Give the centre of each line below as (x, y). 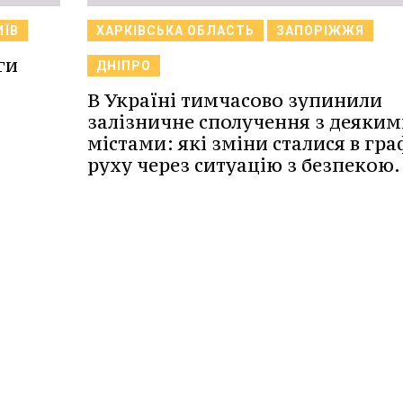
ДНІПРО (123, 66)
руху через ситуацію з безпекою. (243, 166)
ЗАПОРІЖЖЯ (320, 31)
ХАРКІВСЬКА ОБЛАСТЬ (175, 31)
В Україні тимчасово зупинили (234, 101)
